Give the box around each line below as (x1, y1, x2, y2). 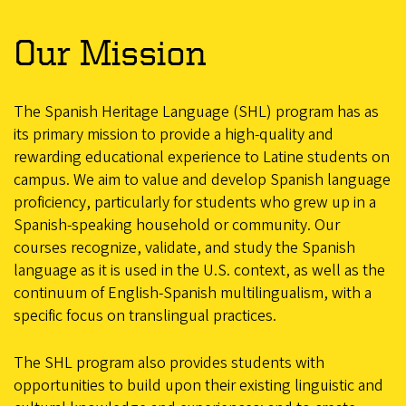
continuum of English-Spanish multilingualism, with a (14, 281, 372, 304)
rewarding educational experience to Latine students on (14, 145, 390, 169)
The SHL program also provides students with (14, 351, 324, 374)
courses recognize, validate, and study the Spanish (14, 236, 355, 259)
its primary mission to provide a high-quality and (14, 122, 333, 146)
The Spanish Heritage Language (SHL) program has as (14, 100, 379, 123)
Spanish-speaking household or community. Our (14, 213, 340, 237)
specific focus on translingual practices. (14, 304, 276, 327)
